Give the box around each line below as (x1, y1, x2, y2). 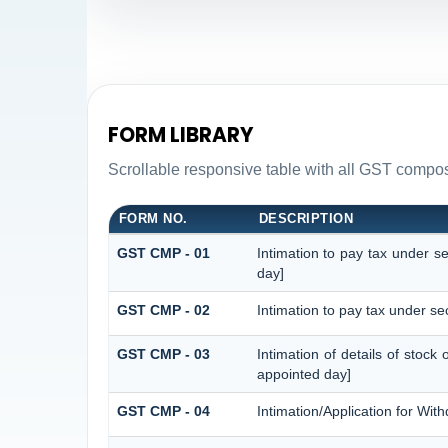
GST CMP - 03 (116, 345, 210, 362)
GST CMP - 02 (116, 301, 210, 318)
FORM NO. (118, 210, 188, 226)
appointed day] (256, 365, 351, 382)
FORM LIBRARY (107, 121, 254, 150)
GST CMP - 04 (116, 402, 210, 419)
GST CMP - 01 (116, 244, 210, 261)
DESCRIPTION (258, 210, 354, 226)
